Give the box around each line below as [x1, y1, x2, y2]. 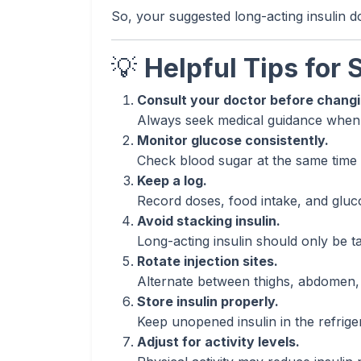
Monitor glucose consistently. [137, 132, 329, 148]
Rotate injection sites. [137, 253, 278, 269]
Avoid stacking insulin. [137, 213, 280, 229]
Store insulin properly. [137, 293, 279, 309]
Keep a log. [137, 172, 207, 189]
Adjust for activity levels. [137, 334, 300, 350]
